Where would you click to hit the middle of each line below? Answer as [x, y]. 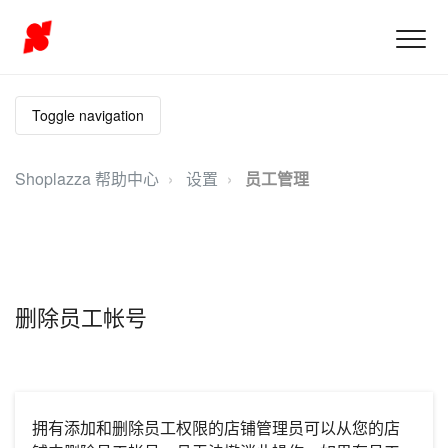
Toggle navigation [88, 115]
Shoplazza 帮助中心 [87, 178]
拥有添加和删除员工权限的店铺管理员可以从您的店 [216, 428]
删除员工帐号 [81, 316]
